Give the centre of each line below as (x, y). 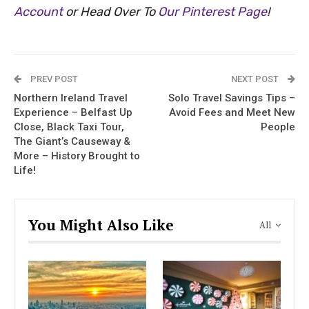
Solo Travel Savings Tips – (232, 98)
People (278, 127)
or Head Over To (110, 12)
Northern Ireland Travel (71, 98)
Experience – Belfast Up (73, 113)
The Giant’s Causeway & (72, 142)
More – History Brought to (77, 156)
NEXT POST (256, 79)
